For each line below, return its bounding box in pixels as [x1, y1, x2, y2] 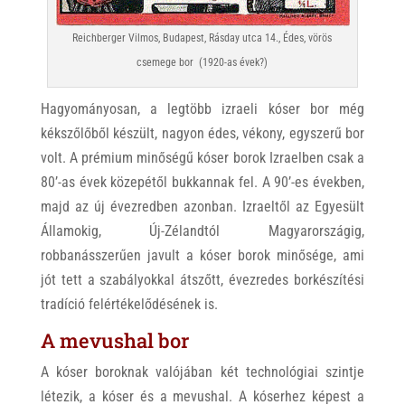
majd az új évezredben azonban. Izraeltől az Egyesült [40, 197, 365, 215]
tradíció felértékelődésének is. [40, 295, 218, 313]
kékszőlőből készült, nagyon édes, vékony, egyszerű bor [40, 124, 365, 142]
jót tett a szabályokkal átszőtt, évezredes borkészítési [40, 270, 365, 288]
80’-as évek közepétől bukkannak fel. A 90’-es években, [40, 173, 365, 191]
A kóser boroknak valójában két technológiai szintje [40, 363, 365, 381]
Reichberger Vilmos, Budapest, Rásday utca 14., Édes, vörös [72, 31, 333, 44]
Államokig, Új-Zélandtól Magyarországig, [40, 221, 365, 240]
